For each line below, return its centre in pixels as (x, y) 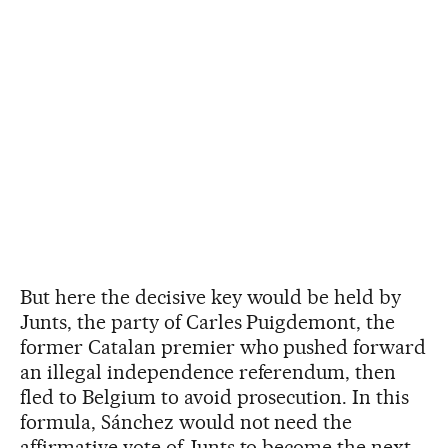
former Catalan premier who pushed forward (223, 346)
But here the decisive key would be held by (211, 296)
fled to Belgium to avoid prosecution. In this (215, 396)
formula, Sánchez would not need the (186, 421)
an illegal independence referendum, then (208, 371)
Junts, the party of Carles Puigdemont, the (208, 321)
